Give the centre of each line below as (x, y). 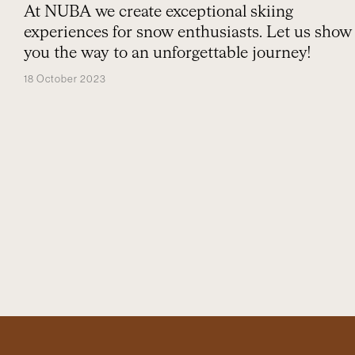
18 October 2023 (65, 79)
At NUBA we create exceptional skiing (158, 12)
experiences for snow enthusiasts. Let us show (188, 32)
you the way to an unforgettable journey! (167, 53)
